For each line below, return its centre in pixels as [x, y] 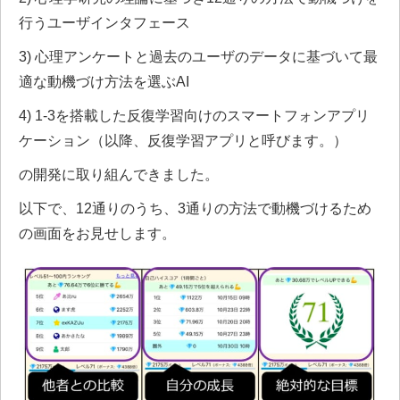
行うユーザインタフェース [104, 22]
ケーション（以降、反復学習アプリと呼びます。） [183, 140]
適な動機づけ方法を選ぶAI [104, 81]
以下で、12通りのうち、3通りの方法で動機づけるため [195, 208]
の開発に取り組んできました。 [119, 174]
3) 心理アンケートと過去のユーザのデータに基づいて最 [198, 56]
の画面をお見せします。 [97, 233]
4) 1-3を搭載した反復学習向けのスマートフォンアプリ [194, 115]
